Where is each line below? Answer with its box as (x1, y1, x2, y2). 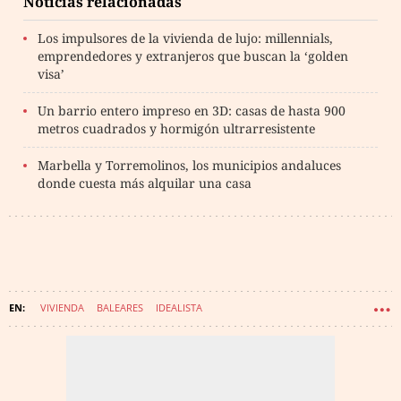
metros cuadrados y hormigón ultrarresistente (38, 120, 315, 137)
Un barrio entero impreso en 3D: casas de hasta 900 (38, 102, 346, 119)
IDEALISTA (156, 301, 202, 314)
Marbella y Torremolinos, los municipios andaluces (38, 157, 341, 174)
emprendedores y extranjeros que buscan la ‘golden (38, 47, 348, 64)
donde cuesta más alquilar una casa (38, 175, 252, 192)
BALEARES (97, 301, 143, 314)
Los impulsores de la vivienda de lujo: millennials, (38, 30, 333, 47)
